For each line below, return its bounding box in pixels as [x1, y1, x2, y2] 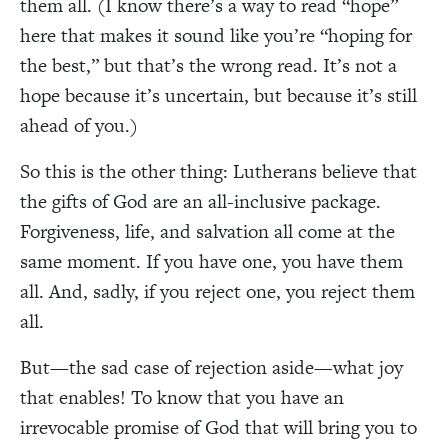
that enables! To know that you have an [20, 383, 344, 411]
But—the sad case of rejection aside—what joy [20, 353, 403, 381]
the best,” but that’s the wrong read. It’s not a [20, 51, 397, 79]
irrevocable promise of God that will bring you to [20, 413, 417, 441]
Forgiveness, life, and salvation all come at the [20, 217, 395, 245]
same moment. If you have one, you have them [20, 247, 403, 275]
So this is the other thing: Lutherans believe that [20, 157, 417, 185]
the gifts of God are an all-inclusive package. [20, 187, 381, 215]
